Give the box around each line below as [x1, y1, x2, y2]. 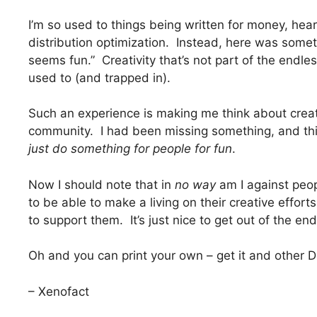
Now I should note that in [28, 177, 175, 192]
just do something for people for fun [28, 142, 232, 156]
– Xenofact [28, 284, 89, 299]
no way [175, 177, 216, 192]
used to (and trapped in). [28, 70, 171, 85]
